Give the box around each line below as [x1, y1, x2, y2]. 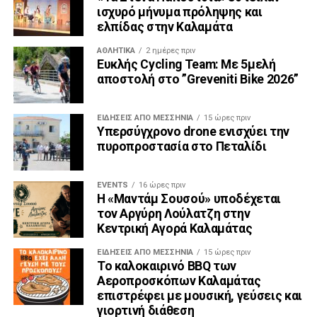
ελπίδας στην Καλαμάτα [96, 19, 233, 34]
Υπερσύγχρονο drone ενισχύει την [96, 124, 289, 139]
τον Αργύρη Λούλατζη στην [96, 206, 250, 221]
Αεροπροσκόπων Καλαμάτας [96, 273, 261, 288]
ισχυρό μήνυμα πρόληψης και [96, 4, 263, 19]
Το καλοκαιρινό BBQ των [96, 258, 237, 273]
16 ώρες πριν [138, 180, 185, 190]
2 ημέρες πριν [145, 45, 195, 55]
